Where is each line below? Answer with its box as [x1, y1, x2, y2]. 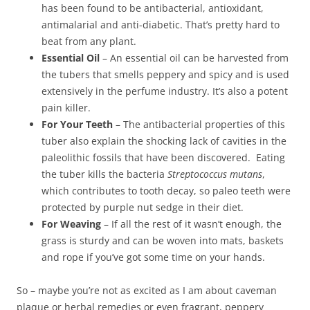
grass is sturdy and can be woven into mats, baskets [42, 234, 284, 248]
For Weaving [42, 217, 101, 231]
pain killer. [42, 101, 91, 115]
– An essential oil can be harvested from [100, 51, 289, 65]
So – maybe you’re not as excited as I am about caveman [17, 284, 277, 298]
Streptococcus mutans [167, 167, 262, 181]
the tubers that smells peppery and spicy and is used [42, 68, 289, 82]
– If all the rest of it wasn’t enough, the [101, 217, 282, 231]
